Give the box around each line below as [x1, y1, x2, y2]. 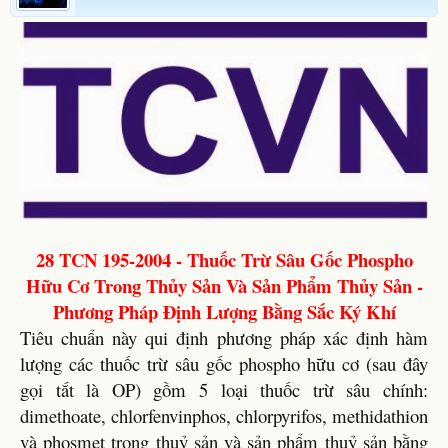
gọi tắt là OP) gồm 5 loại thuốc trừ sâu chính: [20, 376, 428, 402]
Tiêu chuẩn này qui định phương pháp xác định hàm [20, 324, 428, 350]
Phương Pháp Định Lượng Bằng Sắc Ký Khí [52, 297, 396, 325]
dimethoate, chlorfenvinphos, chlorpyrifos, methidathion [20, 402, 428, 428]
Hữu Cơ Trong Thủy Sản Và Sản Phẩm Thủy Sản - [25, 271, 423, 299]
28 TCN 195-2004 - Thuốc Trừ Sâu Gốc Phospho [35, 245, 413, 273]
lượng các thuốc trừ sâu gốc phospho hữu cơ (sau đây [20, 350, 428, 376]
